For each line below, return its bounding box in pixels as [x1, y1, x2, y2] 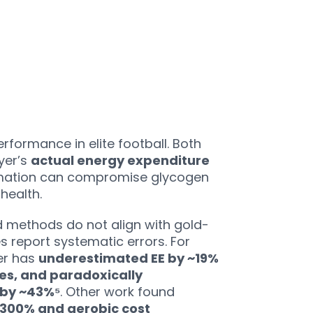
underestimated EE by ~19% [38, 249, 219, 268]
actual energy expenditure [30, 152, 210, 170]
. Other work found [59, 283, 175, 301]
